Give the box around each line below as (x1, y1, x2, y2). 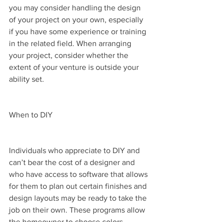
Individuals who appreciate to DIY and (9, 146, 142, 155)
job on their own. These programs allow (9, 205, 147, 214)
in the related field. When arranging (9, 39, 133, 48)
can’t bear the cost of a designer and (9, 158, 137, 166)
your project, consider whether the (9, 51, 130, 59)
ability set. (9, 74, 44, 83)
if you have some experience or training (9, 27, 148, 36)
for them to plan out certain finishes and (9, 181, 149, 190)
